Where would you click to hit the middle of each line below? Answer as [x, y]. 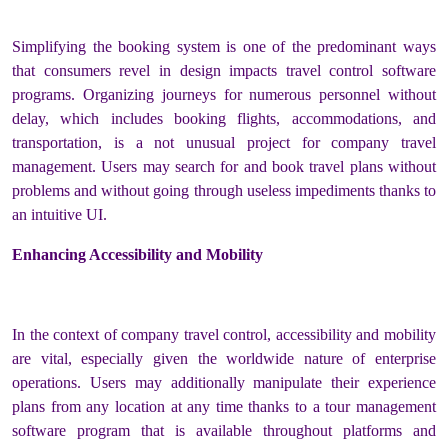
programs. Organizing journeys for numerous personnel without [224, 94]
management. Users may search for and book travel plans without [224, 166]
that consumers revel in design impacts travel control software [224, 70]
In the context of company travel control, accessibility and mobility [224, 334]
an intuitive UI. [59, 214]
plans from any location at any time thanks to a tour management [224, 406]
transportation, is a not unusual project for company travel [224, 142]
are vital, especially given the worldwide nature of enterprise [224, 358]
